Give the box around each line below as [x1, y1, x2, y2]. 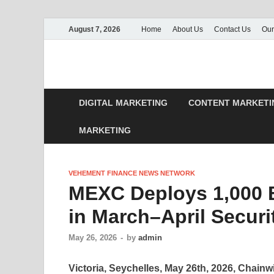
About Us [172, 24, 203, 34]
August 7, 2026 [68, 24, 120, 34]
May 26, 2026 [68, 233, 117, 243]
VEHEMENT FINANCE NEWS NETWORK [68, 169, 195, 177]
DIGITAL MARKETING [79, 97, 168, 108]
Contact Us [214, 24, 251, 34]
